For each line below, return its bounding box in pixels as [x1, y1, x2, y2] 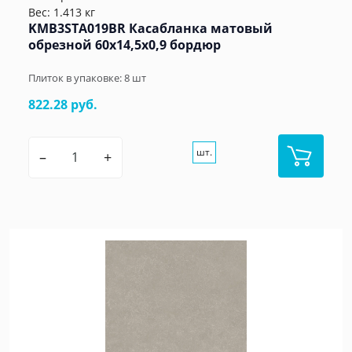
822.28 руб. [28, 96, 97, 114]
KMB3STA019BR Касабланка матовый [28, 20, 273, 38]
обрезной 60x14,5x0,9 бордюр [28, 36, 221, 54]
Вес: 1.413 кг [28, 5, 95, 20]
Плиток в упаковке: [28, 71, 124, 86]
